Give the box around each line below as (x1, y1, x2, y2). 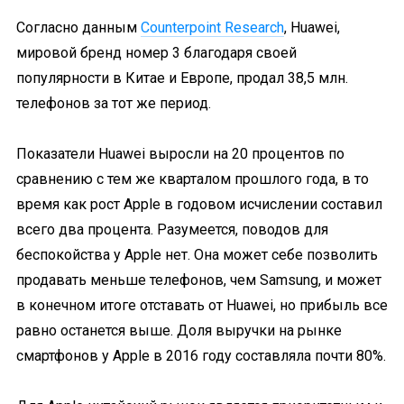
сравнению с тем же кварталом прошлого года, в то (16, 170, 369, 188)
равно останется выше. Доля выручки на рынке (16, 322, 342, 339)
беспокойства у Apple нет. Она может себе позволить (16, 246, 378, 263)
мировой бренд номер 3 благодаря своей (16, 44, 297, 61)
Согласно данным (16, 19, 141, 36)
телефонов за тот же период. (16, 95, 211, 112)
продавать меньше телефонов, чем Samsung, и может (16, 271, 381, 289)
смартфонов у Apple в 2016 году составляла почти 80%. (16, 347, 386, 364)
